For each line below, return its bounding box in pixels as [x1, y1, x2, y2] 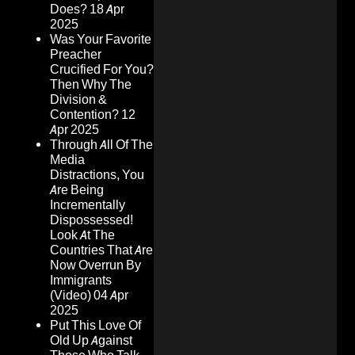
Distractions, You [50, 167, 144, 183]
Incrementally [50, 197, 125, 213]
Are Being [50, 182, 104, 198]
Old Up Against [50, 333, 132, 349]
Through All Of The [50, 137, 153, 153]
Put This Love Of [50, 318, 141, 334]
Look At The [50, 227, 115, 243]
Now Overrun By [50, 258, 141, 273]
